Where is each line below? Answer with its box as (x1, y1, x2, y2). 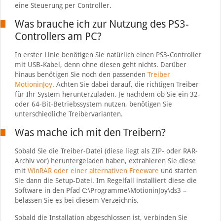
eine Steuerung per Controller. (14, 1, 111, 9)
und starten (158, 167, 197, 175)
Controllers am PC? (14, 30, 102, 42)
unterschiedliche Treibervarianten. (14, 110, 123, 118)
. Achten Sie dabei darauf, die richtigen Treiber (52, 80, 199, 88)
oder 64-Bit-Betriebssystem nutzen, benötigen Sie (14, 100, 172, 108)
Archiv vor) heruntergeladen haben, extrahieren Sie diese (14, 157, 196, 165)
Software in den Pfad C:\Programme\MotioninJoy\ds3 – (14, 186, 186, 194)
